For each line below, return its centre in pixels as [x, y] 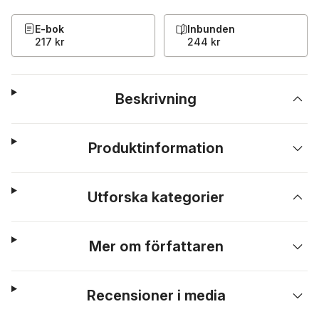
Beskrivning [156, 99]
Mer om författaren [156, 246]
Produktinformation [156, 148]
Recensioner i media [156, 296]
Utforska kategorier [156, 197]
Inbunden [211, 29]
